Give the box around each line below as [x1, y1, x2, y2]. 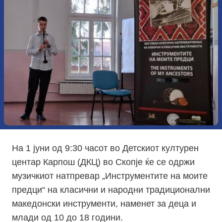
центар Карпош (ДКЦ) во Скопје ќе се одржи [12, 157, 195, 167]
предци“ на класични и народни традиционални [12, 185, 210, 195]
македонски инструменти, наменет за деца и [12, 199, 196, 209]
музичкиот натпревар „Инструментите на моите [12, 171, 208, 181]
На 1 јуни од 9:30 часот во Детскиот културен [12, 143, 199, 154]
